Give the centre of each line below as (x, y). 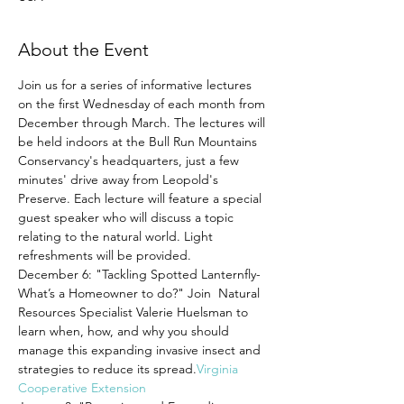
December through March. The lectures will (143, 123)
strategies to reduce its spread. (107, 369)
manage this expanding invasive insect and (141, 350)
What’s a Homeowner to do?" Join (116, 293)
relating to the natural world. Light (117, 236)
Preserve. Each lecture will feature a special (142, 198)
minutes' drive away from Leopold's (120, 179)
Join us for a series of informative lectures (137, 85)
